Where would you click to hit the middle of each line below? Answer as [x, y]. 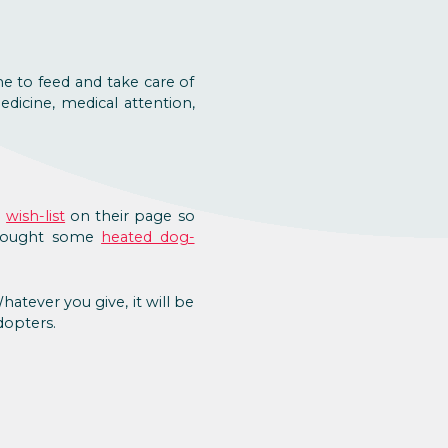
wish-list [36, 216]
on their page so [130, 216]
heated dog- [148, 237]
